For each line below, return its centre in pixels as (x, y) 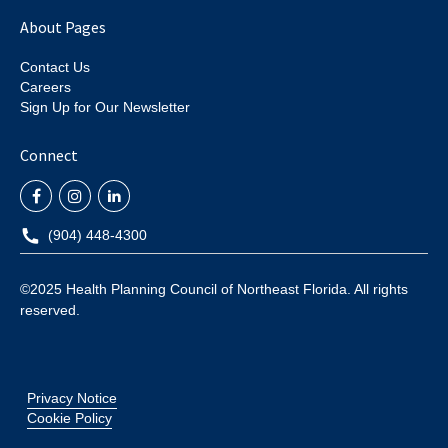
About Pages (63, 27)
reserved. (50, 309)
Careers (45, 87)
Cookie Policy (69, 417)
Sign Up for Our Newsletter (105, 107)
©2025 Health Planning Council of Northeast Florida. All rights (214, 288)
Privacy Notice (71, 397)
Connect (49, 155)
